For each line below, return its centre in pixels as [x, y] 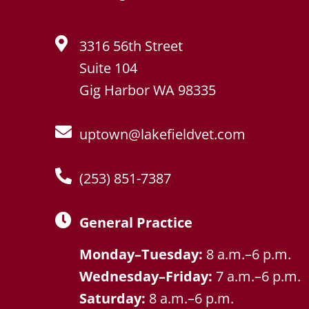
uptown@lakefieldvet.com [162, 134]
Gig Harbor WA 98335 [148, 90]
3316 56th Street [131, 46]
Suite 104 [108, 68]
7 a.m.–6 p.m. [258, 277]
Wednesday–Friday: [148, 277]
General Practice [136, 222]
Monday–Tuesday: [143, 255]
